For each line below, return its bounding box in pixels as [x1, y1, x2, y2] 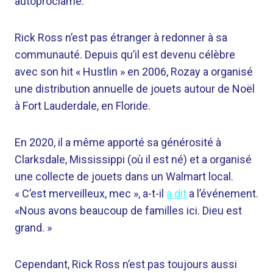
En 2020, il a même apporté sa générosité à [15, 136, 221, 149]
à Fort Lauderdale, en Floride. [15, 99, 151, 113]
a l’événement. [186, 187, 258, 200]
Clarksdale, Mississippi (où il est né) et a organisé [15, 153, 252, 166]
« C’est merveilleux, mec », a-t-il [15, 187, 166, 200]
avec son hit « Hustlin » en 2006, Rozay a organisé [15, 65, 253, 79]
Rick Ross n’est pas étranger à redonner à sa [15, 31, 227, 44]
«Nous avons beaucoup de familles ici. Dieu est [15, 204, 242, 218]
